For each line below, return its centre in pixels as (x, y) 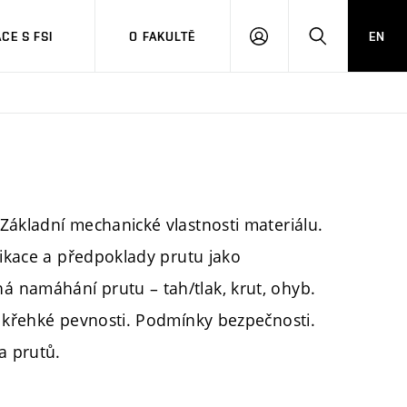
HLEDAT (340, 44)
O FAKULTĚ (163, 36)
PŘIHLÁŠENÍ (294, 44)
